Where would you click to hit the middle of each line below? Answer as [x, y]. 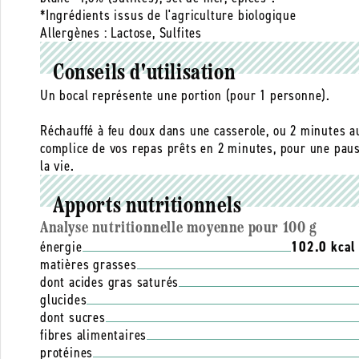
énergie [61, 247]
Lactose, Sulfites [157, 33]
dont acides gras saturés [110, 282]
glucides [64, 300]
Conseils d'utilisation [145, 74]
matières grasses [89, 265]
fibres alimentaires [94, 335]
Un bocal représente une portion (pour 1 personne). [185, 96]
